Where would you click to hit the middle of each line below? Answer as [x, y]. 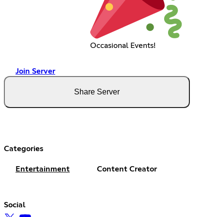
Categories [24, 149]
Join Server [35, 71]
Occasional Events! [123, 46]
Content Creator [127, 169]
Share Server [97, 92]
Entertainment [43, 169]
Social [15, 205]
